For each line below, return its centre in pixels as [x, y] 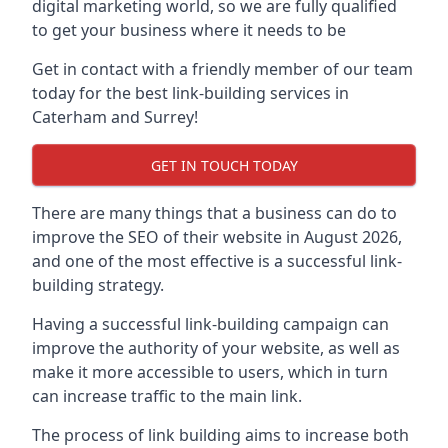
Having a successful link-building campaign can [210, 324]
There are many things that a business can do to [214, 213]
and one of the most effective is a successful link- [217, 261]
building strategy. [98, 285]
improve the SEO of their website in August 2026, [217, 237]
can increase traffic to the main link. [167, 396]
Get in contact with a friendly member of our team [222, 69]
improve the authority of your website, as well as [216, 348]
